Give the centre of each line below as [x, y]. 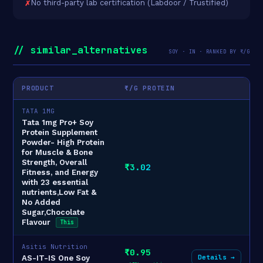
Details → [216, 257]
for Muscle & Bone [57, 152]
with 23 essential [55, 182]
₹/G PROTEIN [150, 88]
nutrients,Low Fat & [59, 192]
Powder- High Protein [63, 142]
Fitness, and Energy [60, 172]
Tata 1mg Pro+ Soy [58, 122]
